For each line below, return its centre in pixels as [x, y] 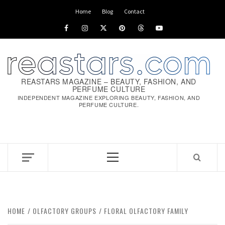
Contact [134, 11]
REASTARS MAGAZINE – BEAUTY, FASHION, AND [108, 81]
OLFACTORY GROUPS [65, 210]
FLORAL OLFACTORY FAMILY [146, 210]
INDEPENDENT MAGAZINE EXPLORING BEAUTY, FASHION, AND [109, 97]
